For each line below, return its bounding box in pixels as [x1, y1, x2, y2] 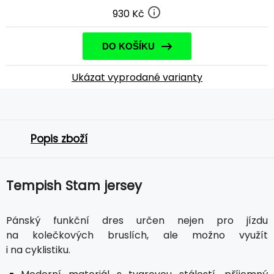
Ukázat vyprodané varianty [72, 70, 202, 84]
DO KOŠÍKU [102, 40, 155, 51]
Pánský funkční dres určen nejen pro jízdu [6, 213, 268, 228]
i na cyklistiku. [6, 242, 70, 257]
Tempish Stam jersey [6, 176, 142, 194]
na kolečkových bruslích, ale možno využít [6, 228, 268, 242]
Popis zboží [31, 131, 87, 146]
